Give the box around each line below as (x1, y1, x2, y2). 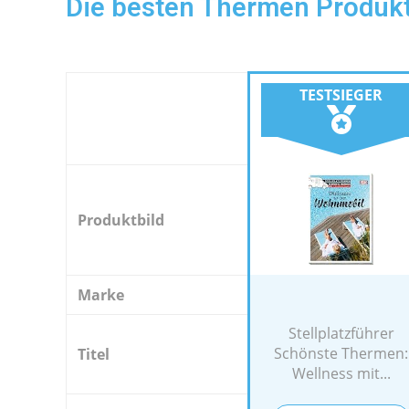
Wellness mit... (291, 363, 391, 383)
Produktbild (78, 210, 164, 230)
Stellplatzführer (288, 323, 394, 343)
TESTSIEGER (299, 84, 383, 105)
